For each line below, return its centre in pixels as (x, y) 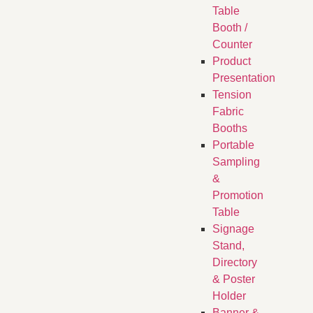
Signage (233, 229)
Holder (229, 296)
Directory (234, 263)
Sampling (236, 162)
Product (231, 61)
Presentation (243, 78)
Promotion (238, 196)
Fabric (228, 112)
